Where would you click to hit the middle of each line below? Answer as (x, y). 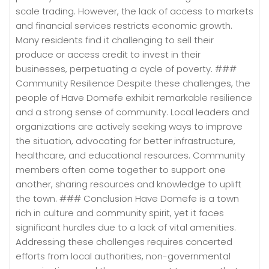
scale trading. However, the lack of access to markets (134, 11)
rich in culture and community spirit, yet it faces (120, 213)
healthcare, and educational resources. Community (130, 155)
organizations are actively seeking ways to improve (129, 126)
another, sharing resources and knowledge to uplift (128, 184)
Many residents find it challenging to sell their (115, 40)
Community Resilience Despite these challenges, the (133, 83)
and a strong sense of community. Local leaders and (132, 112)
